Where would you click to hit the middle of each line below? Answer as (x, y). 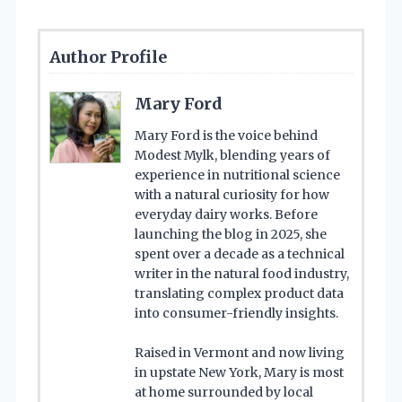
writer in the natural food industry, (242, 273)
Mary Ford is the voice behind (226, 135)
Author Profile (108, 57)
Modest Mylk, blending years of (232, 155)
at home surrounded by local (224, 392)
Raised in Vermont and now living (240, 352)
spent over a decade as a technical (240, 253)
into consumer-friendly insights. (236, 313)
